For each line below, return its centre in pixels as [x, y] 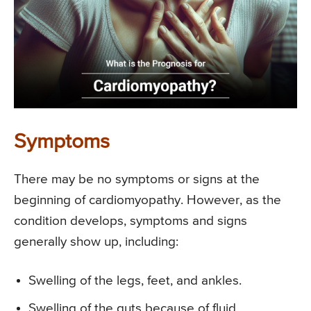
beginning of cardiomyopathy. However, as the [148, 201]
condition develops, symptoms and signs [131, 221]
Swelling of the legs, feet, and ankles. [135, 281]
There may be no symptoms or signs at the [137, 180]
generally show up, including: [96, 242]
